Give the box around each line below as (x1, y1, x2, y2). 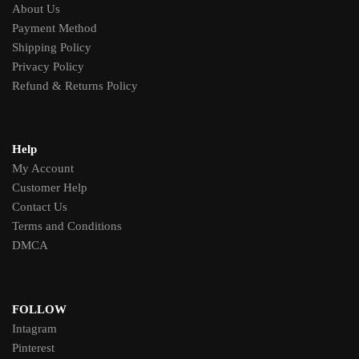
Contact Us (12, 200, 67, 214)
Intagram (12, 321, 57, 335)
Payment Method (12, 21, 97, 34)
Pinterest (12, 341, 54, 354)
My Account (12, 162, 74, 175)
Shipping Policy (12, 40, 91, 54)
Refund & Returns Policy (12, 79, 138, 92)
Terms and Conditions (12, 220, 122, 233)
